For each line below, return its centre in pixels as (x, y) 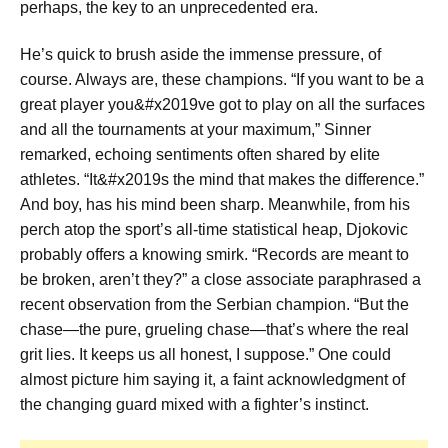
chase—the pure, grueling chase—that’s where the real (214, 330)
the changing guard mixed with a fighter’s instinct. (194, 405)
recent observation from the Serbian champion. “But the (214, 305)
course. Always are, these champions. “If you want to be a (222, 80)
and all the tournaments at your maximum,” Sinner (195, 130)
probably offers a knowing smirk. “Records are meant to (214, 255)
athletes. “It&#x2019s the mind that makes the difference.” (222, 180)
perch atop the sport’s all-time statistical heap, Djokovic (214, 230)
